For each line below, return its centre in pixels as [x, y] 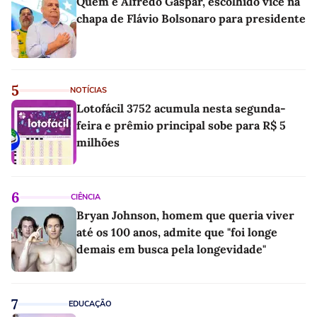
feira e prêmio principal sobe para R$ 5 [181, 126]
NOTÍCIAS [88, 91]
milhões [98, 143]
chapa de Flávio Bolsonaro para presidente [191, 19]
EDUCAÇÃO [90, 304]
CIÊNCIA [86, 197]
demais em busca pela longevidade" [171, 249]
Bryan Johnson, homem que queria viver [185, 215]
